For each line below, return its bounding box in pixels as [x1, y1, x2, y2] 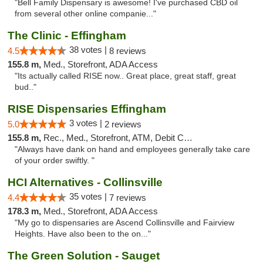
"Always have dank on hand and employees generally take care [15, 145, 250, 154]
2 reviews [104, 119, 141, 129]
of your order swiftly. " [15, 156, 95, 165]
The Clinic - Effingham [8, 29, 126, 42]
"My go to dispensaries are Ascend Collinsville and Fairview [15, 218, 234, 227]
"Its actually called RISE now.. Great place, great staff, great [15, 72, 236, 80]
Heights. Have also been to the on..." [15, 230, 151, 238]
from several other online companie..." [15, 9, 156, 18]
